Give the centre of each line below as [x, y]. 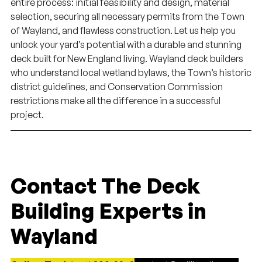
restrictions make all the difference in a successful [116, 101]
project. [27, 115]
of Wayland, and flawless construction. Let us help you [123, 31]
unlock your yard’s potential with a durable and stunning [126, 45]
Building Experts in [108, 211]
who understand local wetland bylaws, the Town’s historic [131, 73]
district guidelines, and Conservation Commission [117, 87]
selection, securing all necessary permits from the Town [127, 17]
